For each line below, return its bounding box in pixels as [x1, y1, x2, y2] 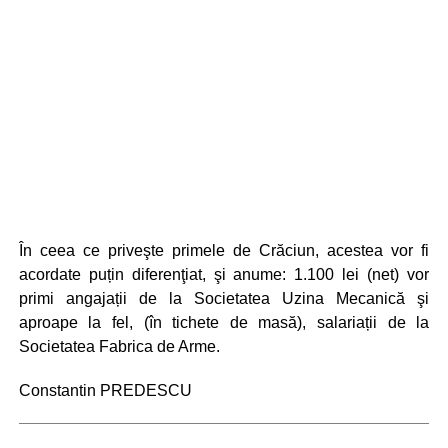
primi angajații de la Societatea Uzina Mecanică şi [18, 289, 430, 307]
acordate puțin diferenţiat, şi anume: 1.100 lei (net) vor [18, 265, 430, 283]
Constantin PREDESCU [18, 381, 192, 399]
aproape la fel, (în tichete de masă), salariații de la [18, 313, 430, 331]
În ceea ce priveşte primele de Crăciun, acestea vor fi [18, 241, 430, 259]
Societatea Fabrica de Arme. [18, 337, 220, 355]
